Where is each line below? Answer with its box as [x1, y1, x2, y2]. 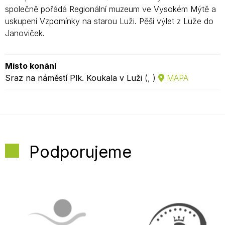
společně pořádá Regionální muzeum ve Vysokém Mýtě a [5, 4, 216, 14]
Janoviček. [5, 28, 45, 38]
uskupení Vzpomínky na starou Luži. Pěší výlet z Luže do [5, 16, 213, 26]
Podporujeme [29, 142, 132, 162]
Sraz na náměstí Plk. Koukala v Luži [5, 73, 142, 83]
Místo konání [5, 61, 56, 71]
